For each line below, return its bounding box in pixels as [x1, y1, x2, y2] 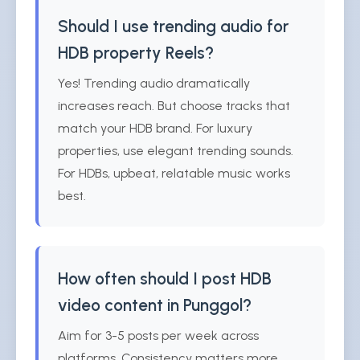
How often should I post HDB [58, 268, 272, 288]
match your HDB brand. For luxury [58, 121, 252, 136]
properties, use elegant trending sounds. [58, 143, 293, 158]
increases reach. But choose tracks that [58, 98, 290, 113]
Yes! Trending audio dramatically [58, 76, 250, 91]
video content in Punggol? [58, 295, 252, 315]
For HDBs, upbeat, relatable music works [58, 166, 290, 181]
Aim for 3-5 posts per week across [58, 328, 259, 343]
